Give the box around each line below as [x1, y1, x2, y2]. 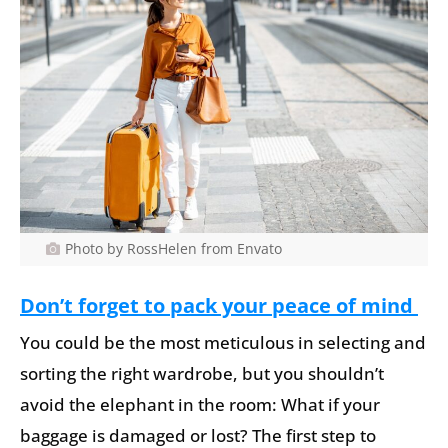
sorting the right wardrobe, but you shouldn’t [20, 361, 384, 385]
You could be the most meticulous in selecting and [20, 330, 426, 354]
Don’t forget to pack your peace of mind [20, 291, 418, 319]
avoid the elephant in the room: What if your [20, 392, 380, 416]
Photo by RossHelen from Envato [64, 239, 282, 259]
